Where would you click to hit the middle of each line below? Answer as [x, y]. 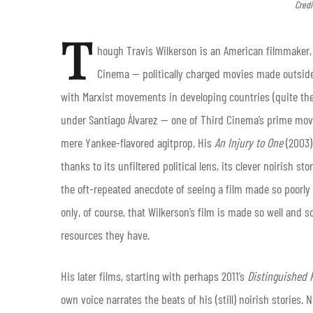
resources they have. [105, 234]
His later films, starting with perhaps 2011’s [154, 276]
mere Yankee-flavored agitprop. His [138, 142]
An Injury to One [250, 142]
